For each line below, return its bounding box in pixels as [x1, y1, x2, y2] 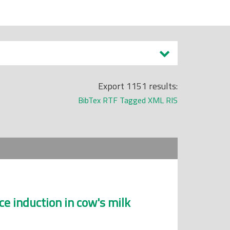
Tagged [120, 94, 146, 106]
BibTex [78, 94, 101, 106]
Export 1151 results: [98, 79, 178, 93]
